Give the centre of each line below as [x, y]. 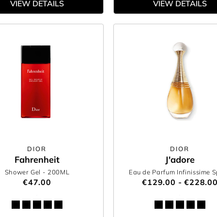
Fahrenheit [37, 160]
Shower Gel [23, 172]
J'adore [180, 160]
